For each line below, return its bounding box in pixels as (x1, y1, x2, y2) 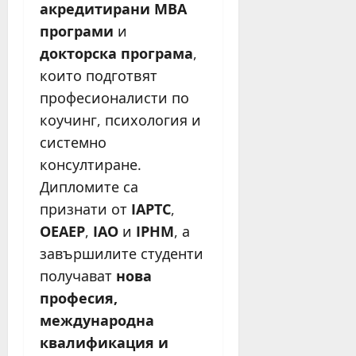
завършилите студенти (40, 244, 203, 264)
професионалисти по (40, 88, 189, 108)
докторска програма (40, 44, 193, 64)
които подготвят (40, 66, 157, 86)
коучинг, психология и (40, 110, 201, 130)
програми (40, 21, 114, 41)
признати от (40, 199, 131, 219)
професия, (40, 288, 118, 308)
